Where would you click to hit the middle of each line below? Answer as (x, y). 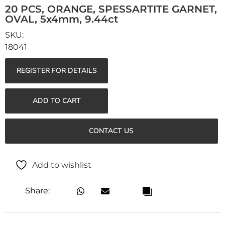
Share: (37, 191)
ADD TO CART (57, 100)
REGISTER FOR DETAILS (57, 70)
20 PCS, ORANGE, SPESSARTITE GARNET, (111, 9)
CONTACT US (111, 131)
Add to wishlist (62, 165)
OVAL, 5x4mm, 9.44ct (62, 19)
